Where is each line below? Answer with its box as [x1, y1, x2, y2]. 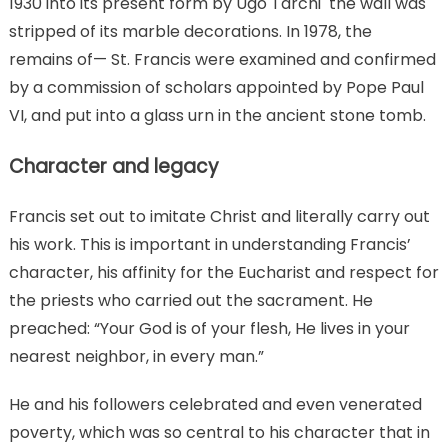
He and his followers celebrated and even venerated [8, 393, 422, 417]
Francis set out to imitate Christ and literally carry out [8, 205, 430, 229]
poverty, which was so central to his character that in [8, 421, 430, 445]
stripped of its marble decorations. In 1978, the [8, 20, 372, 44]
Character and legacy [8, 153, 219, 181]
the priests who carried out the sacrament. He [8, 289, 373, 313]
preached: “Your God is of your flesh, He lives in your [8, 317, 410, 341]
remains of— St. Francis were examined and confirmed [8, 48, 436, 72]
